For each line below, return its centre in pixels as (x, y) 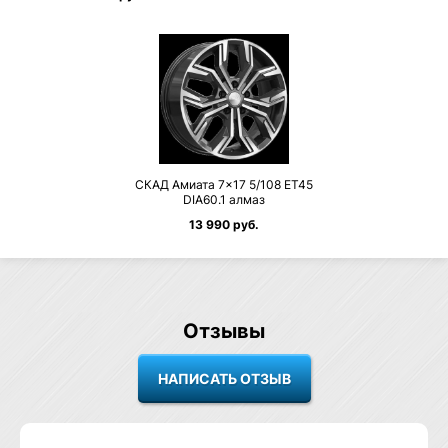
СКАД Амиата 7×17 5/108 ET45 (224, 184)
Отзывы (224, 331)
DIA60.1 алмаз (224, 199)
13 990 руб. (224, 224)
